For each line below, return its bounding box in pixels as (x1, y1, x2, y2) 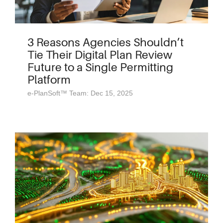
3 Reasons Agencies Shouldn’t (27, 35, 184, 49)
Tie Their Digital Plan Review (27, 48, 172, 61)
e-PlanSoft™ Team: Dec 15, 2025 (27, 89, 133, 97)
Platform (27, 73, 71, 86)
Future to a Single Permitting (27, 60, 173, 74)
